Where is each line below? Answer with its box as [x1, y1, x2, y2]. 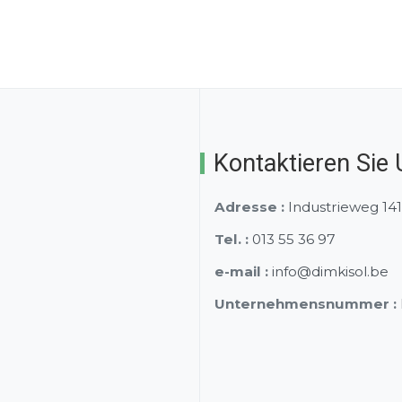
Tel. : [214, 231, 249, 249]
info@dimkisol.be [272, 263, 389, 281]
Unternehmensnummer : [214, 295, 397, 313]
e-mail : [214, 263, 268, 281]
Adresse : [214, 198, 284, 216]
